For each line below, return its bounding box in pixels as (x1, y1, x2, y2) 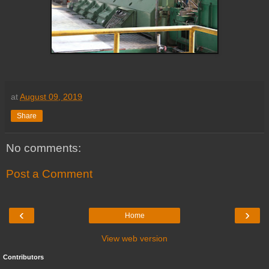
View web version (101, 233, 168, 243)
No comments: (6, 141, 81, 154)
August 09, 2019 (20, 91, 82, 101)
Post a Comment (6, 168, 92, 181)
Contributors (3, 253, 44, 261)
